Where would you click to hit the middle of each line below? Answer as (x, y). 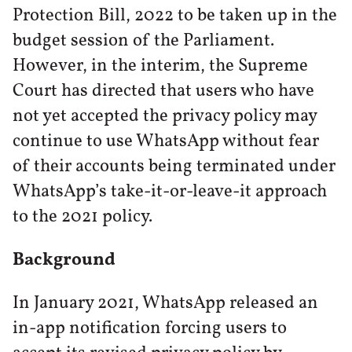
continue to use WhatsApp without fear (166, 142)
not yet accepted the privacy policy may (165, 117)
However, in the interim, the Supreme (160, 66)
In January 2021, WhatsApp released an (165, 303)
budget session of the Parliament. (143, 41)
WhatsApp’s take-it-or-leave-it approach (170, 192)
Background (64, 260)
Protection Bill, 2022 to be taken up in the (175, 16)
